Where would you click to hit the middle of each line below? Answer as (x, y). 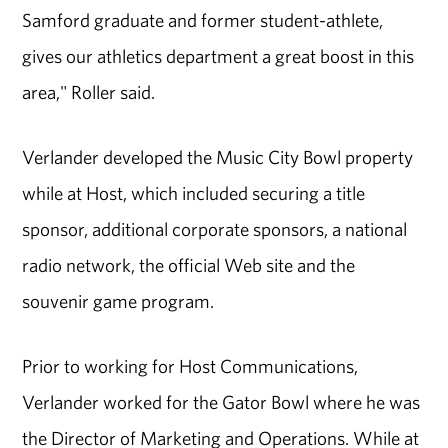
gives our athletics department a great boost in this (218, 56)
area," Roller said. (89, 92)
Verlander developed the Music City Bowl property (218, 156)
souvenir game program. (118, 300)
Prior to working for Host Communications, (190, 365)
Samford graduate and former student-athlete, (203, 20)
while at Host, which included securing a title (194, 192)
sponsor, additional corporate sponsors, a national (215, 228)
